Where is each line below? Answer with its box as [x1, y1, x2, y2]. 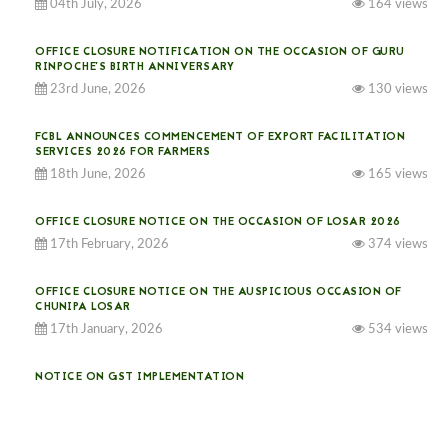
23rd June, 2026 [47, 83, 146, 96]
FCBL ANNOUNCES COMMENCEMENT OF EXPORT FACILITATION [35, 129, 405, 146]
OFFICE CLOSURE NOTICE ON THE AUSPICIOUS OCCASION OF [35, 284, 402, 301]
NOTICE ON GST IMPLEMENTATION [35, 369, 244, 386]
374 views [365, 238, 428, 251]
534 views [365, 323, 428, 336]
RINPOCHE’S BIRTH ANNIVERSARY [35, 59, 234, 76]
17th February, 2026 [47, 238, 169, 251]
